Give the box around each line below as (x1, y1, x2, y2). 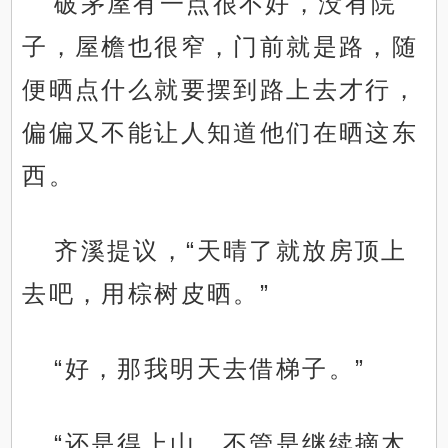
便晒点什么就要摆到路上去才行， (22, 76, 419, 104)
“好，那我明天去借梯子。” (54, 355, 366, 383)
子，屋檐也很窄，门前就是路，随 (22, 33, 419, 61)
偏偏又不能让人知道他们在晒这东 (22, 119, 419, 147)
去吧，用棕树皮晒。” (22, 280, 271, 308)
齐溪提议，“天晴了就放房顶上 (54, 237, 408, 265)
